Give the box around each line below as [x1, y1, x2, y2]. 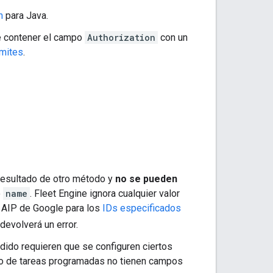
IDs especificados [102, 202, 181, 214]
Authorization [87, 31, 155, 43]
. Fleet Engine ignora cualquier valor [30, 187, 180, 199]
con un [158, 31, 188, 43]
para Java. [3, 9, 48, 21]
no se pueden [115, 172, 177, 185]
